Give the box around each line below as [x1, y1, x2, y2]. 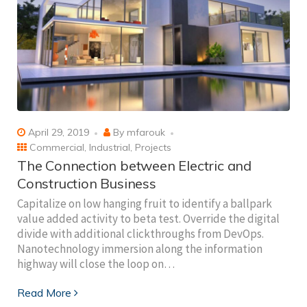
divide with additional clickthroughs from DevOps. [17, 225, 264, 241]
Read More [17, 285, 71, 299]
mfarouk [127, 126, 165, 139]
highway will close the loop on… [17, 256, 175, 271]
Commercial [29, 140, 84, 153]
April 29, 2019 [25, 126, 89, 139]
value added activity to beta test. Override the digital [17, 210, 280, 226]
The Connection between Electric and [17, 156, 251, 174]
